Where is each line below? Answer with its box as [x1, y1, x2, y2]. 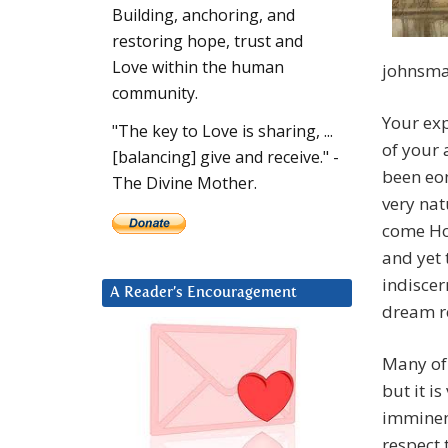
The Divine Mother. [112, 172, 257, 195]
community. [112, 82, 198, 105]
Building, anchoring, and [112, 4, 295, 27]
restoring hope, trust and [112, 30, 303, 53]
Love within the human [112, 56, 284, 79]
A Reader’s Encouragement [110, 285, 297, 301]
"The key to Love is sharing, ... [112, 120, 333, 143]
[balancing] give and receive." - [112, 146, 339, 169]
